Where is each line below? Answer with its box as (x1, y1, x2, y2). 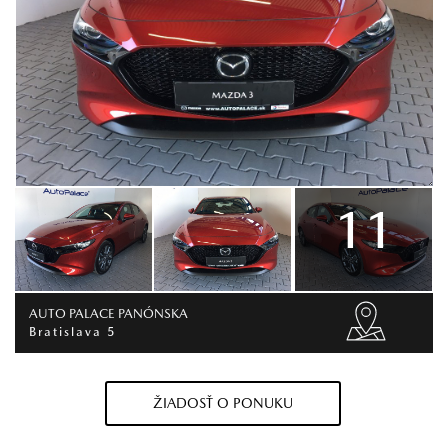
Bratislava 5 (29, 323, 117, 339)
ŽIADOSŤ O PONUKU (153, 395, 294, 412)
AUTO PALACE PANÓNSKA (29, 305, 188, 321)
